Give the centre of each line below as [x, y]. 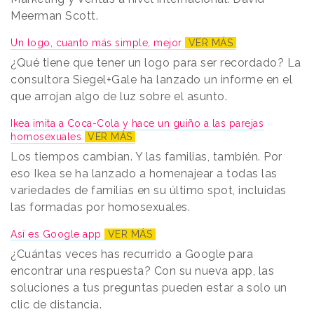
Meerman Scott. [54, 16]
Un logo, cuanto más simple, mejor [98, 43]
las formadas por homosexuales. [102, 207]
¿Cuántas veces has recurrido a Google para [132, 254]
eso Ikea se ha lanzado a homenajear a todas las [144, 174]
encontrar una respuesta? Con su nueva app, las [142, 271]
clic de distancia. [56, 305]
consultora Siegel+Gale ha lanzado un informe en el [151, 80]
